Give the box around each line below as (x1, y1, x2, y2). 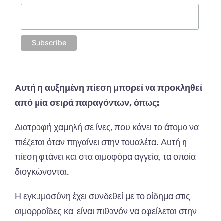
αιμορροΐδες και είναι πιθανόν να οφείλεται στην (15, 206, 197, 217)
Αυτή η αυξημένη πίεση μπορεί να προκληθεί (15, 82, 202, 94)
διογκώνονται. (15, 166, 69, 178)
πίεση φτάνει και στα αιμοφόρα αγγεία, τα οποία (15, 151, 196, 163)
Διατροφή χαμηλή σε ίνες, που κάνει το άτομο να (15, 122, 199, 133)
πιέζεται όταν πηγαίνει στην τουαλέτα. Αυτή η (15, 137, 187, 148)
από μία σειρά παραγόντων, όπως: (15, 97, 159, 109)
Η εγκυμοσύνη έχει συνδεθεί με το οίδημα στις (15, 191, 190, 202)
